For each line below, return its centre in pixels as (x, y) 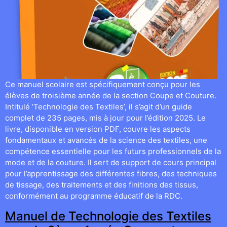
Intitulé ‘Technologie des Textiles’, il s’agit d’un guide (99, 107)
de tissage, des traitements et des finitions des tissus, (102, 185)
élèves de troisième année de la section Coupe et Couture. (111, 96)
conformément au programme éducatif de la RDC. (94, 196)
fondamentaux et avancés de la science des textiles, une (106, 140)
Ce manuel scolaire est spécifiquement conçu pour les (103, 85)
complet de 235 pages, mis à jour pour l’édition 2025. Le (105, 118)
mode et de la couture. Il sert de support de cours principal (111, 163)
